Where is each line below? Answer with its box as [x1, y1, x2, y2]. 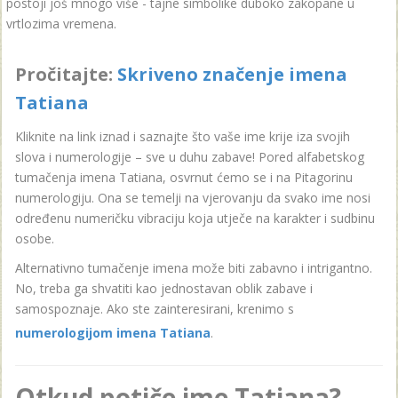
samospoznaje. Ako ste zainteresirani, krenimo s [15, 300, 294, 317]
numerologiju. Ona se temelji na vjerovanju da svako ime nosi [15, 189, 370, 206]
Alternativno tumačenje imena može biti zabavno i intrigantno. [15, 259, 372, 276]
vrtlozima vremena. [6, 15, 116, 32]
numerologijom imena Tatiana [15, 324, 211, 341]
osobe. [15, 230, 54, 247]
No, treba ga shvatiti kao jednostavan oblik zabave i [15, 280, 313, 297]
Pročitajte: [15, 62, 117, 86]
